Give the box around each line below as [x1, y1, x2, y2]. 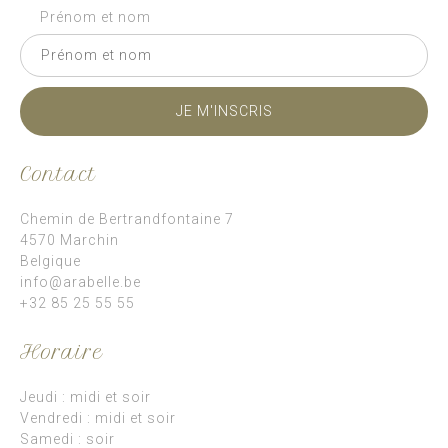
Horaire [20, 341, 104, 364]
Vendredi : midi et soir [20, 410, 176, 426]
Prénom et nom [40, 9, 151, 25]
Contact [20, 163, 97, 186]
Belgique [20, 253, 81, 269]
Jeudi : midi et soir [20, 389, 151, 405]
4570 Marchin [20, 232, 119, 248]
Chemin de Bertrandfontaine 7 [20, 211, 234, 227]
